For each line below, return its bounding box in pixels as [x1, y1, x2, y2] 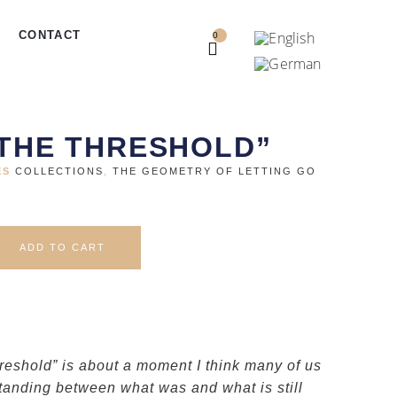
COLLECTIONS [15, 165, 104, 176]
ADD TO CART [19, 241, 106, 253]
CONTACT [19, 28, 82, 42]
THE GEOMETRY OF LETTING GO [113, 165, 316, 176]
